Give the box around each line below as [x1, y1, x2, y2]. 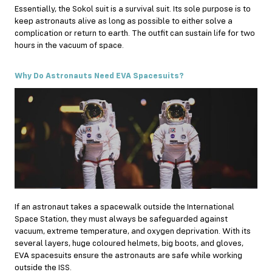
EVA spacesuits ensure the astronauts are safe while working [15, 251, 242, 260]
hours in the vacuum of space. [15, 41, 124, 50]
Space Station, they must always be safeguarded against [15, 215, 228, 224]
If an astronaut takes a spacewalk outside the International [15, 203, 234, 212]
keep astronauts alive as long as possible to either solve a [15, 16, 233, 25]
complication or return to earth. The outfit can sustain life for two [15, 29, 255, 38]
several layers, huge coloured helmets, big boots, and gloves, [15, 239, 243, 248]
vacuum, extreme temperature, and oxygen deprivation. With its [15, 227, 251, 236]
